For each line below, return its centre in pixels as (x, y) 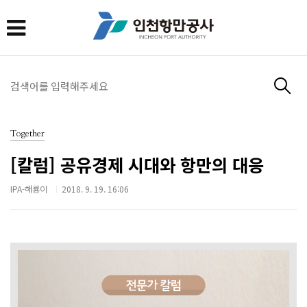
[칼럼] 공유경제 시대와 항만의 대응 (137, 164)
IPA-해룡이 (29, 189)
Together (27, 134)
